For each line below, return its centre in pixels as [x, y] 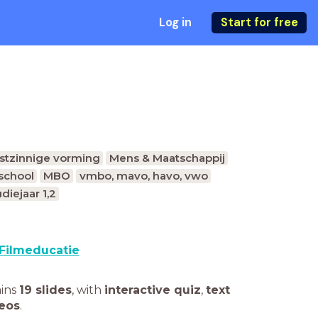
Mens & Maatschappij [167, 158]
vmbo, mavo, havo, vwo [143, 176]
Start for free [259, 22]
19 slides [45, 290]
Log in [175, 22]
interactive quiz [153, 290]
